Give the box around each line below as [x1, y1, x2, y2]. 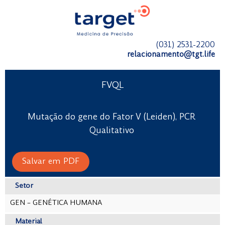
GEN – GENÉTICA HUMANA [10, 199, 102, 207]
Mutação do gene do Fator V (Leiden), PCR [28, 113, 196, 122]
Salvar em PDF [22, 157, 79, 166]
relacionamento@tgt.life [127, 51, 215, 59]
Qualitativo [89, 126, 134, 135]
